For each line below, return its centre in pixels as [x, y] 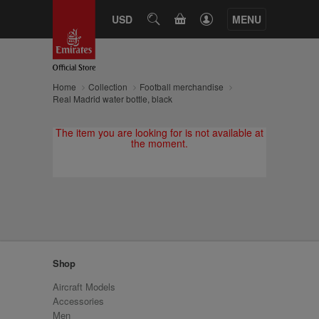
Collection [108, 87]
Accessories [78, 301]
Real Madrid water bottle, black [113, 99]
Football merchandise [182, 87]
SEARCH [172, 19]
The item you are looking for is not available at [159, 132]
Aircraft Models [84, 287]
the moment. [159, 143]
